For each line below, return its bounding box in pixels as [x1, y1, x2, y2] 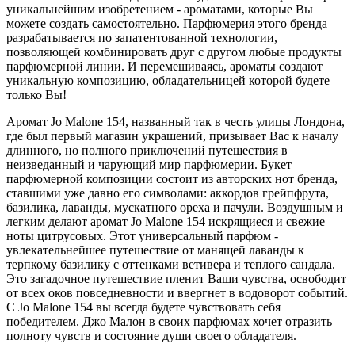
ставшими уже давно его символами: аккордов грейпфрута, [6, 185, 329, 200]
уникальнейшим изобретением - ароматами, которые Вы [6, 2, 313, 16]
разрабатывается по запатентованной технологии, [6, 30, 277, 44]
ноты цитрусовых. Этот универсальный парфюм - [6, 228, 278, 242]
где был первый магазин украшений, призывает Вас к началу [6, 128, 338, 143]
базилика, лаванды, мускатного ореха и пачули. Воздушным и [6, 200, 343, 214]
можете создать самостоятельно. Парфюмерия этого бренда [6, 16, 327, 30]
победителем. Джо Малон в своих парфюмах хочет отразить [6, 314, 332, 328]
